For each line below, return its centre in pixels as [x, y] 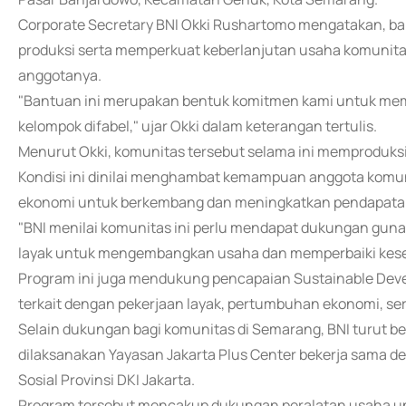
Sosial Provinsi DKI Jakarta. [106, 380]
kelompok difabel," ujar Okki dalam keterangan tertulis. [198, 126]
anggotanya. [60, 75]
